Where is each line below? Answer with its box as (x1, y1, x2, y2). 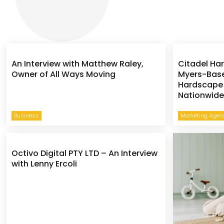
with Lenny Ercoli (11, 157, 77, 169)
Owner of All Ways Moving (11, 68, 116, 80)
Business (14, 111, 39, 119)
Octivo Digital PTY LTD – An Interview (11, 147, 158, 159)
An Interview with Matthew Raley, (11, 57, 144, 69)
